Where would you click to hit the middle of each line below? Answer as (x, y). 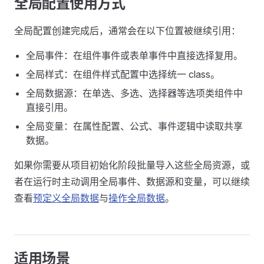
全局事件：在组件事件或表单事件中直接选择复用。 (134, 55)
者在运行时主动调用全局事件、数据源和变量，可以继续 (132, 181)
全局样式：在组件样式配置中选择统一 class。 (123, 74)
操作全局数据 (137, 198)
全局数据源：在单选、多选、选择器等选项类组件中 (134, 93)
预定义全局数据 (66, 198)
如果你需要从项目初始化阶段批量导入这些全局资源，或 (132, 165)
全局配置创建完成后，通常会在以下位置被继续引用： (127, 30)
